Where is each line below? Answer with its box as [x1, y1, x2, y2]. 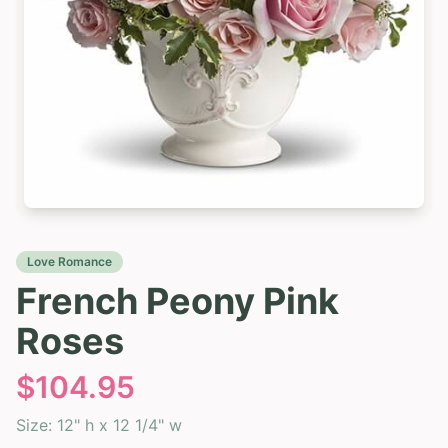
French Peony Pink [16, 278, 339, 323]
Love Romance [27, 253, 112, 269]
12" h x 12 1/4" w [57, 414, 182, 435]
